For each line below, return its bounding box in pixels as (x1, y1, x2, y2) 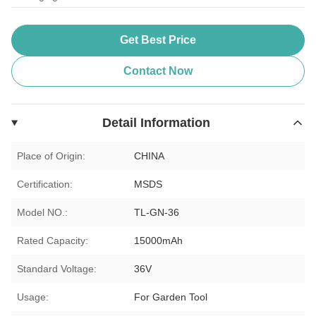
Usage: (17, 291, 49, 303)
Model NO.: (17, 206, 68, 218)
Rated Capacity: (17, 234, 88, 246)
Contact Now (123, 64, 193, 77)
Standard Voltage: (17, 262, 97, 274)
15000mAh (134, 234, 183, 246)
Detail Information (102, 115, 210, 130)
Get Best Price (120, 33, 196, 46)
